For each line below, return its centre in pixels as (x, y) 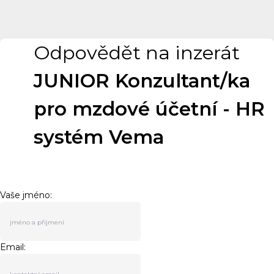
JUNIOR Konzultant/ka (142, 81)
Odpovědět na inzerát (137, 53)
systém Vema (99, 137)
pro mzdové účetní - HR (150, 109)
